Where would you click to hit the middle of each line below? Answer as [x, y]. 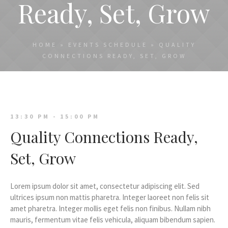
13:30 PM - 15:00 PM [55, 116]
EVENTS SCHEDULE [108, 45]
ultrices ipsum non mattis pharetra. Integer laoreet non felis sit [110, 197]
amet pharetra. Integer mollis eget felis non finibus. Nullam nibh [110, 208]
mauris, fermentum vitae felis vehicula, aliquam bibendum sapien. [113, 220]
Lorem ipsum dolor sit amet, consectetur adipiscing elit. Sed [105, 186]
